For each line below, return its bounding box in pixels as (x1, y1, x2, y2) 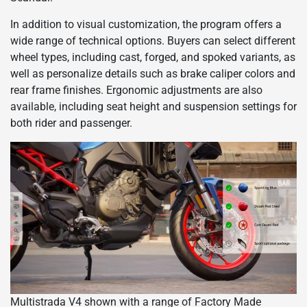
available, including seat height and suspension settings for (10, 100, 297, 114)
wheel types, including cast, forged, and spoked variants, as (10, 51, 295, 64)
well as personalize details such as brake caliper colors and (10, 67, 295, 81)
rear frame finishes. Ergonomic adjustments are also (10, 84, 262, 97)
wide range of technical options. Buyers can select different (10, 34, 295, 48)
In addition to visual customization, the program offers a (10, 18, 282, 32)
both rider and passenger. (10, 116, 132, 130)
